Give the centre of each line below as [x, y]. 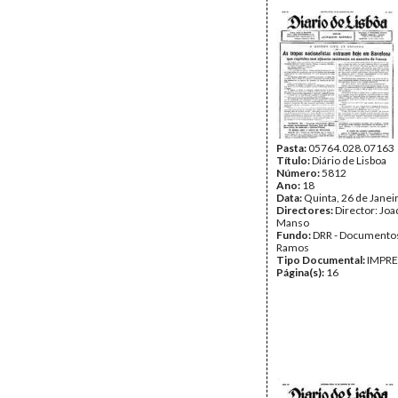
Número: [299, 173]
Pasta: [292, 148]
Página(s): [301, 272]
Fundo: [295, 235]
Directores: [306, 210]
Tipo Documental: [322, 260]
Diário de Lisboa [349, 160]
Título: [294, 160]
